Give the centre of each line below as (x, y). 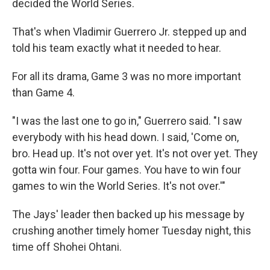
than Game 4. (43, 93)
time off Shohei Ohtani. (67, 247)
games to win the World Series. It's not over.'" (119, 186)
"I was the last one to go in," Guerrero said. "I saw (127, 121)
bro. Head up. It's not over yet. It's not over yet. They (135, 153)
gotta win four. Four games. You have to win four (127, 170)
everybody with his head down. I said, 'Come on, (125, 137)
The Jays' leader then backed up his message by (128, 214)
